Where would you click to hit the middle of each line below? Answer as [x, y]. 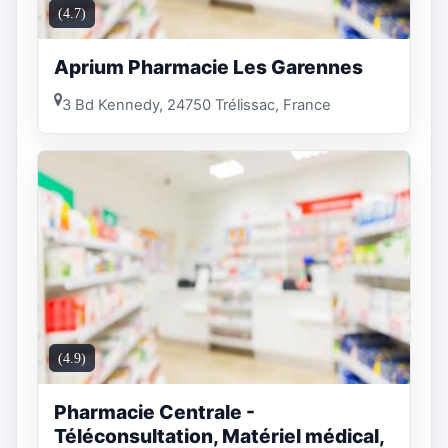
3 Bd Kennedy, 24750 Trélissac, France [196, 104]
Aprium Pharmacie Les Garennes [208, 66]
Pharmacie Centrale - [154, 411]
